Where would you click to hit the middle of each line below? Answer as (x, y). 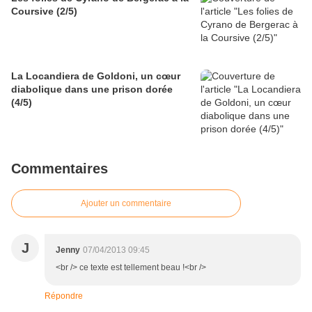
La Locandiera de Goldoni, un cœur (96, 76)
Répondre (64, 296)
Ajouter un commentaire (126, 204)
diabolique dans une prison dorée (92, 89)
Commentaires (60, 169)
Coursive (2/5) (44, 11)
